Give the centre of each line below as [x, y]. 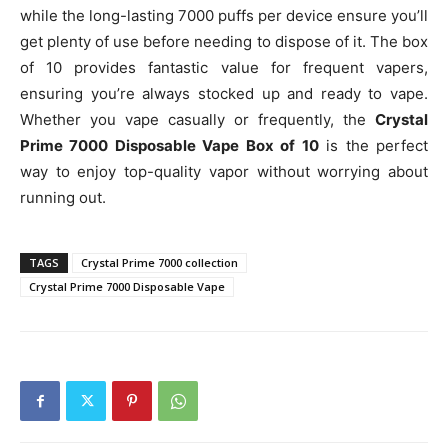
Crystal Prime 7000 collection [159, 262]
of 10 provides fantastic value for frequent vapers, [224, 67]
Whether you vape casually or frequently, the [197, 119]
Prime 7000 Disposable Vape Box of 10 [169, 145]
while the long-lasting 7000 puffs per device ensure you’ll [224, 15]
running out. [63, 197]
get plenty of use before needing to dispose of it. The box [224, 41]
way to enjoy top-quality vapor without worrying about [224, 171]
